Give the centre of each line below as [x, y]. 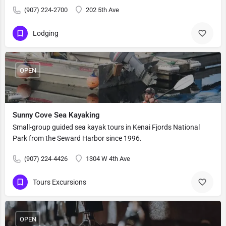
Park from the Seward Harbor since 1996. [77, 138]
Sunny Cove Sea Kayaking [56, 115]
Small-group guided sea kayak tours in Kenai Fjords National [106, 127]
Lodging [46, 33]
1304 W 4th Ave [108, 159]
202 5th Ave [102, 10]
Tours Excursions [60, 182]
